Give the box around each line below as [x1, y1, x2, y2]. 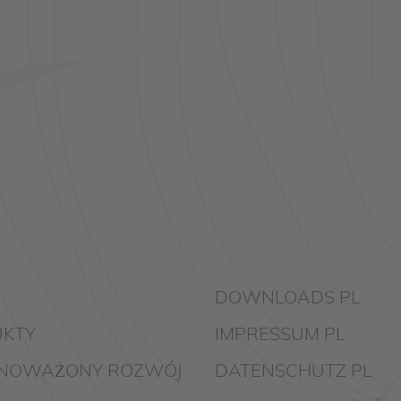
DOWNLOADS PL [215, 289, 361, 307]
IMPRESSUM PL [215, 326, 346, 344]
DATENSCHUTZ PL [215, 363, 372, 380]
